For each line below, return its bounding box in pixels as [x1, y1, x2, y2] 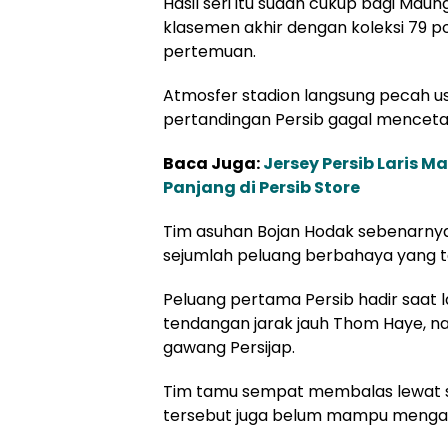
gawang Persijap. [163, 336, 295, 360]
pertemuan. [163, 40, 256, 64]
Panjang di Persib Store [163, 176, 360, 200]
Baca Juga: [163, 152, 263, 176]
